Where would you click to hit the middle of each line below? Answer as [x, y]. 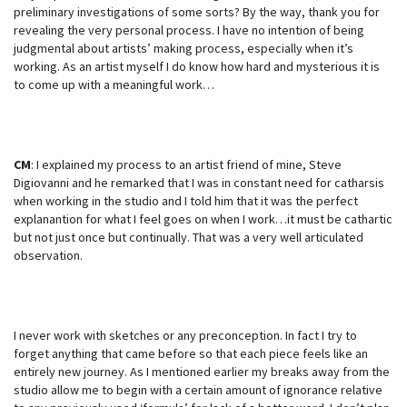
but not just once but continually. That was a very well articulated [189, 237]
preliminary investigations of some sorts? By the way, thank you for [197, 11]
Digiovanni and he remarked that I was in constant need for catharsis [199, 182]
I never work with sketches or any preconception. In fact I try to [185, 335]
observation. [48, 255]
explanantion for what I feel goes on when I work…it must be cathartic [203, 218]
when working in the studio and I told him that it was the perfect [186, 200]
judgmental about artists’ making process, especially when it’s [184, 48]
